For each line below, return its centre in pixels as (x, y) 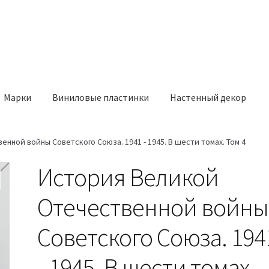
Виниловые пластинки (101, 98)
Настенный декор (208, 98)
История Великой (128, 177)
